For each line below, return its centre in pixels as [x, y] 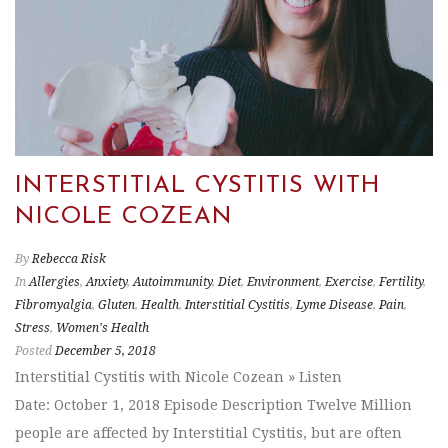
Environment [283, 281]
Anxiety [106, 281]
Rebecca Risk [69, 258]
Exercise [349, 281]
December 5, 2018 [105, 350]
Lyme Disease [334, 304]
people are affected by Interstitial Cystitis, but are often [208, 432]
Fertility [401, 281]
